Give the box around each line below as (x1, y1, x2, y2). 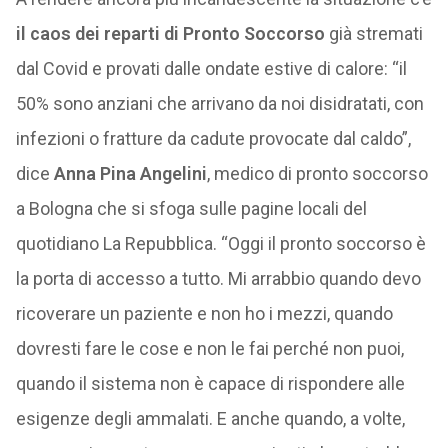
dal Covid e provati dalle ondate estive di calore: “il (15, 58, 407, 79)
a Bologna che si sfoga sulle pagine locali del (15, 198, 367, 219)
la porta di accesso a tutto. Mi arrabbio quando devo (15, 268, 421, 289)
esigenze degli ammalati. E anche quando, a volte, (15, 408, 405, 429)
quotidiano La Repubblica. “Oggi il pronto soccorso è (15, 233, 426, 254)
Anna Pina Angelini (53, 163, 207, 184)
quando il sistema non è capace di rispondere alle (15, 373, 405, 394)
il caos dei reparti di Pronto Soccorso (15, 23, 325, 44)
